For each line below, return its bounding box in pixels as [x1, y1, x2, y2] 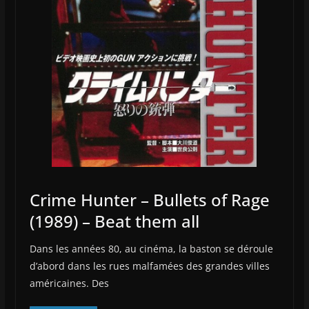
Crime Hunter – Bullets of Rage [29, 188, 270, 211]
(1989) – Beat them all [29, 209, 199, 232]
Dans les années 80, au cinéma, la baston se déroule [29, 241, 273, 255]
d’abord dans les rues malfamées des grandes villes [29, 259, 270, 272]
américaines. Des [29, 276, 109, 290]
